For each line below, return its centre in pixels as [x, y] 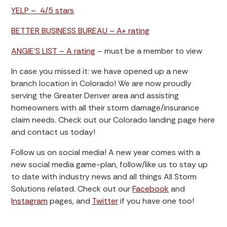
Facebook [151, 189]
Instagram [30, 201]
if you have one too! [156, 201]
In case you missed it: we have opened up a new [100, 71]
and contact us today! [53, 132]
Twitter [105, 201]
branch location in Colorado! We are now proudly [102, 83]
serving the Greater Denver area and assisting [95, 96]
